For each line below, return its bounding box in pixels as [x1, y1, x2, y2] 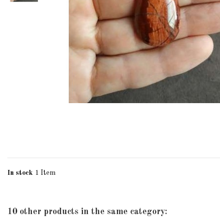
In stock [7, 169, 33, 176]
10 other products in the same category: [7, 207, 167, 216]
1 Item [35, 169, 55, 176]
